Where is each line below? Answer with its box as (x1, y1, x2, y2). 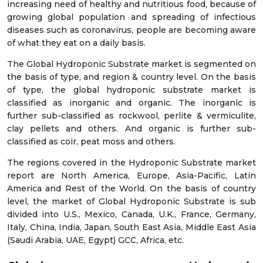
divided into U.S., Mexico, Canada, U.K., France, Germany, (7, 209, 256, 220)
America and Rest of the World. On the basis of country (7, 183, 256, 194)
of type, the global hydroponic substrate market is (7, 85, 256, 96)
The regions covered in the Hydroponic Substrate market (7, 157, 256, 168)
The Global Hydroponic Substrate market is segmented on (7, 59, 256, 70)
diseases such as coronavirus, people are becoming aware (7, 25, 256, 36)
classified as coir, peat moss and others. (7, 136, 176, 147)
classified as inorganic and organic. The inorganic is (7, 97, 256, 109)
